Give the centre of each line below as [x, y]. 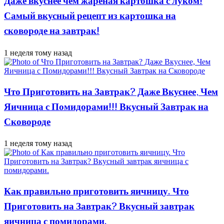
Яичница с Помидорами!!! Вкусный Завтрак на [106, 107]
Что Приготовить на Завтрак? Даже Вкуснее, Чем [111, 92]
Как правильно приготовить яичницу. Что [96, 192]
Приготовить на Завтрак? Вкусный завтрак [99, 207]
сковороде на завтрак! [52, 32]
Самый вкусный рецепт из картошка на [90, 17]
